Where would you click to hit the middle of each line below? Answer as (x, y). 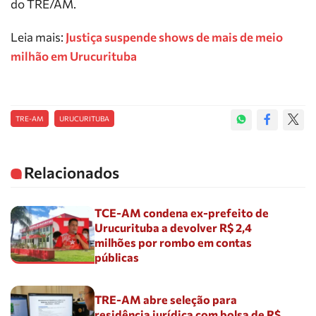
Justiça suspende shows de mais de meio (174, 37)
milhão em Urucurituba (74, 56)
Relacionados (72, 172)
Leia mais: (38, 37)
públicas (117, 257)
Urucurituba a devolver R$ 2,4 (174, 227)
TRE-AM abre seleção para (166, 299)
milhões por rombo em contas (174, 242)
